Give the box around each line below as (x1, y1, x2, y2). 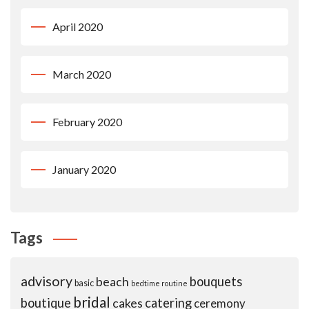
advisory (21, 273, 72, 290)
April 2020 (52, 20, 103, 34)
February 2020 (52, 115, 122, 129)
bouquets (190, 274, 242, 290)
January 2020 (52, 163, 116, 177)
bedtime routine (131, 279, 188, 288)
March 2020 (52, 68, 111, 81)
